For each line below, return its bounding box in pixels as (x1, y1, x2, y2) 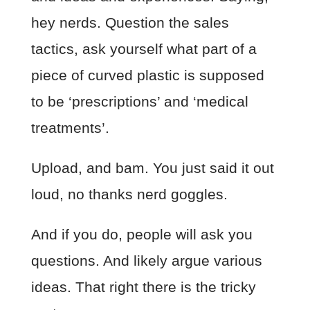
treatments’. (30, 119, 109, 136)
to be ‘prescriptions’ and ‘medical (30, 93, 248, 109)
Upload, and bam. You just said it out (30, 159, 274, 176)
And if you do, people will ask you (30, 226, 253, 242)
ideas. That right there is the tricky (30, 278, 256, 295)
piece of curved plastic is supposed (30, 66, 264, 83)
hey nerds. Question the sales (30, 14, 229, 30)
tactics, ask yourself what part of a (30, 40, 257, 57)
